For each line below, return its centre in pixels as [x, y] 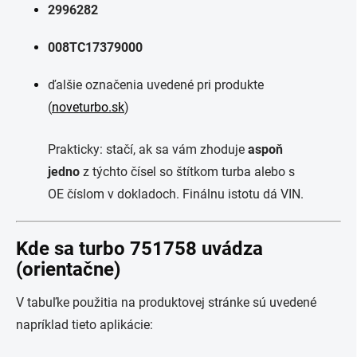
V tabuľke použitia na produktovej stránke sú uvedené [166, 302]
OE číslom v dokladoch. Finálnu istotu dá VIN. [176, 194]
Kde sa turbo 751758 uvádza [139, 249]
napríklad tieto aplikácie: [84, 325]
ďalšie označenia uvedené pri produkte [156, 85]
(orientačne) [68, 269]
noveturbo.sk [88, 107]
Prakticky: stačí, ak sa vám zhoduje [148, 149]
